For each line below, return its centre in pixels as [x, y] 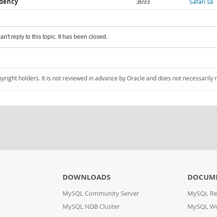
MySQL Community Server [101, 194]
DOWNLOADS [86, 177]
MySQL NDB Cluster [91, 207]
